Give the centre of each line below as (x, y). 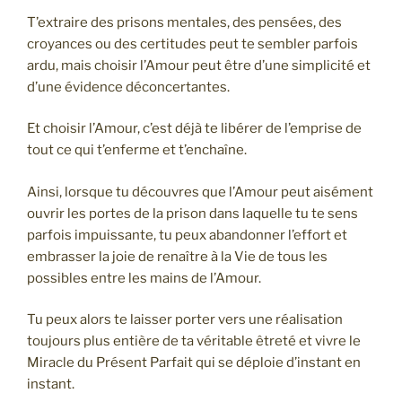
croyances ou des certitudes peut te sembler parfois (192, 44)
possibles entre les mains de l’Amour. (144, 278)
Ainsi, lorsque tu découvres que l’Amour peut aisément (200, 192)
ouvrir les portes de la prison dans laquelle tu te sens (192, 213)
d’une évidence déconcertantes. (128, 87)
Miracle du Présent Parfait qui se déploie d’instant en (194, 363)
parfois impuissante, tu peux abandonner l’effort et (187, 235)
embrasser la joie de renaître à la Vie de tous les (177, 256)
